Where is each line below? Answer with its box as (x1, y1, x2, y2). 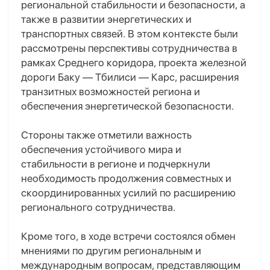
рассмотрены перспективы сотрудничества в (21, 42, 237, 55)
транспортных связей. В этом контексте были (21, 28, 238, 40)
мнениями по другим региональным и (21, 245, 201, 257)
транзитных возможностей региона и (21, 86, 200, 98)
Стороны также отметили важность (21, 129, 192, 142)
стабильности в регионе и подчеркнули (21, 158, 210, 171)
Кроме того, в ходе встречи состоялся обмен (21, 230, 236, 243)
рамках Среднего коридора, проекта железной (21, 57, 246, 69)
